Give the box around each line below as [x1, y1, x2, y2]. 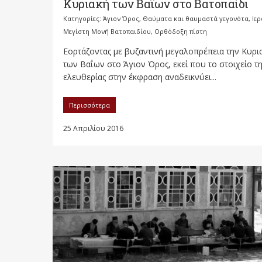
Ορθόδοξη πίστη [154, 27, 207, 36]
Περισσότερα [69, 101, 110, 109]
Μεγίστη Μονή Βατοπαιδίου [63, 27, 151, 36]
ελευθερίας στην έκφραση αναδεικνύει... [63, 71, 216, 82]
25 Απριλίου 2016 [63, 123, 123, 133]
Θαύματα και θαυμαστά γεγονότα [143, 14, 249, 23]
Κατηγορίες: [63, 14, 103, 23]
